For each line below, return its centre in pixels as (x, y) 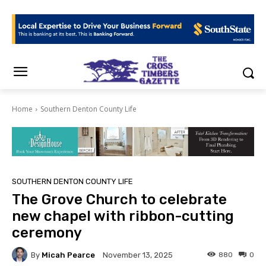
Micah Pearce (68, 255)
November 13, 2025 (138, 255)
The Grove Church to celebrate (119, 200)
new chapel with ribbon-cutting (123, 216)
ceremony (47, 233)
